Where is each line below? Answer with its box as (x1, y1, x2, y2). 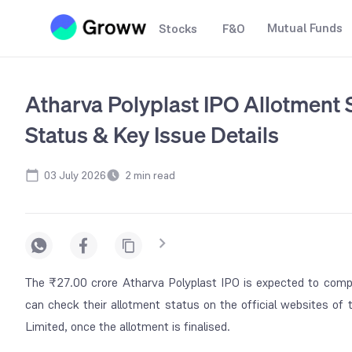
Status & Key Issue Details (25, 120, 279, 149)
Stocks (159, 20, 197, 37)
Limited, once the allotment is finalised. (25, 317, 230, 335)
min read (131, 168, 175, 183)
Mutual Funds (267, 20, 343, 36)
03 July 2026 (44, 168, 106, 183)
